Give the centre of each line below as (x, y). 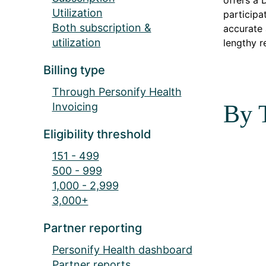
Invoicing (75, 106)
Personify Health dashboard (122, 249)
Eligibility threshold (97, 134)
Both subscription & (102, 27)
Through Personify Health (117, 91)
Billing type (74, 70)
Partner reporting (92, 228)
